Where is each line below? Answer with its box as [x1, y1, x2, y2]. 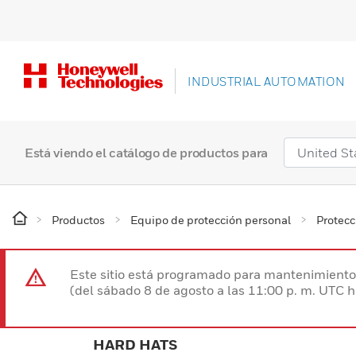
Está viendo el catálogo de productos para [25, 145, 268, 161]
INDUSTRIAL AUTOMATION [188, 74, 346, 88]
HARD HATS [93, 336, 177, 353]
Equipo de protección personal [130, 213, 291, 226]
